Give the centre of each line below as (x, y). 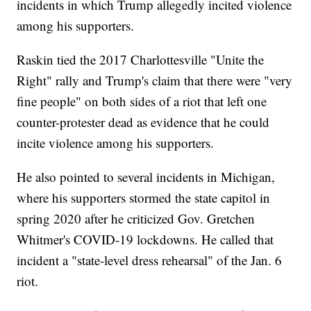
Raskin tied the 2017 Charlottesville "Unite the (141, 59)
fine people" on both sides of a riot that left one (142, 101)
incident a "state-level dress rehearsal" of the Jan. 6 (150, 260)
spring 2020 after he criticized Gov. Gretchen (136, 218)
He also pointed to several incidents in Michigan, (146, 176)
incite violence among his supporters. (116, 142)
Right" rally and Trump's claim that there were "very (155, 80)
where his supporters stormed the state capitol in (144, 197)
